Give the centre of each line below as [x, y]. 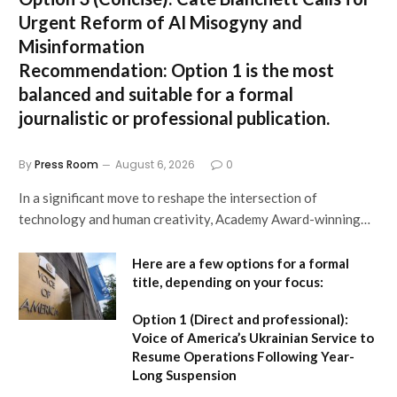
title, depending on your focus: [228, 282]
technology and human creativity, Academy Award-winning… [195, 219]
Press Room [66, 165]
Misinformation [82, 47]
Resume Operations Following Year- [243, 357]
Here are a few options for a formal [241, 264]
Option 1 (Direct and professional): [240, 319]
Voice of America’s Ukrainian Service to [253, 338]
